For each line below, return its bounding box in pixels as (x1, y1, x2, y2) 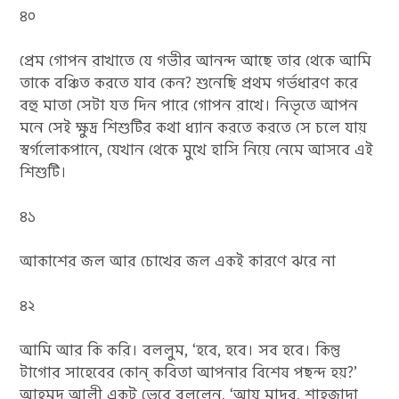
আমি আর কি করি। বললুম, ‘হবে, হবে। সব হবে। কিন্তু (20, 339, 341, 361)
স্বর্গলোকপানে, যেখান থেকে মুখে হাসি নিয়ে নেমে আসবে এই (20, 139, 374, 160)
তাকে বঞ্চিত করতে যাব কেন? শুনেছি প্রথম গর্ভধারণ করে (20, 72, 359, 94)
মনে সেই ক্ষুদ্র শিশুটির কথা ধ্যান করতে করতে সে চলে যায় (20, 117, 368, 138)
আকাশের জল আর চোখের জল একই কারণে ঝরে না (20, 250, 337, 272)
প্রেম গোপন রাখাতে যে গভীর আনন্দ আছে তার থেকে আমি (20, 50, 372, 71)
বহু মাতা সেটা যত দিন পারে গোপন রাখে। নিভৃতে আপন (20, 94, 359, 116)
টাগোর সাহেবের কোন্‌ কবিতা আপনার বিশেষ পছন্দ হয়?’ (20, 362, 358, 383)
